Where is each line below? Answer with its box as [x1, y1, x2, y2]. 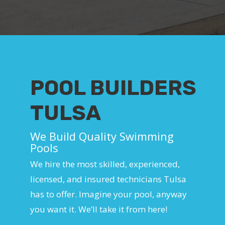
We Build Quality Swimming [30, 128, 174, 144]
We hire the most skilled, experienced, [30, 158, 180, 170]
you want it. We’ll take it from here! [30, 203, 167, 215]
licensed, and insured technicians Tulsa [30, 173, 186, 185]
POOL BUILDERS [30, 75, 196, 100]
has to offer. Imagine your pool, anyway [30, 188, 187, 200]
